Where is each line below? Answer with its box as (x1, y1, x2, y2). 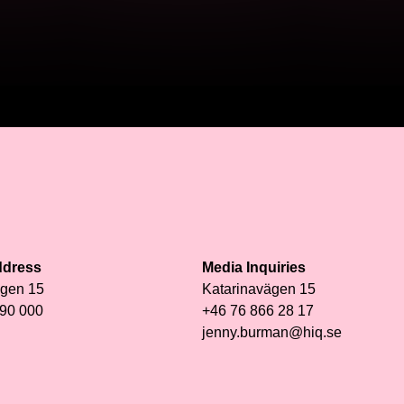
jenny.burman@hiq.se (202, 324, 342, 340)
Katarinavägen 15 (202, 280, 316, 297)
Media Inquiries (202, 259, 306, 275)
